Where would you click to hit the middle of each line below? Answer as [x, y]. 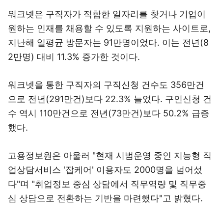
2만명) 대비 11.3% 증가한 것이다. [74, 57]
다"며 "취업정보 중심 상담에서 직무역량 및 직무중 [107, 184]
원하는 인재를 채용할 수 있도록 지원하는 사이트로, [109, 28]
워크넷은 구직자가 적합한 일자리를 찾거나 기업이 [107, 14]
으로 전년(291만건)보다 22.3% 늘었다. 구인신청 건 [110, 99]
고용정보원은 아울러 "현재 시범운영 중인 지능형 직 [110, 155]
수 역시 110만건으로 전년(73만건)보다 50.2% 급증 [109, 113]
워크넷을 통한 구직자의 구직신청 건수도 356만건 [106, 85]
